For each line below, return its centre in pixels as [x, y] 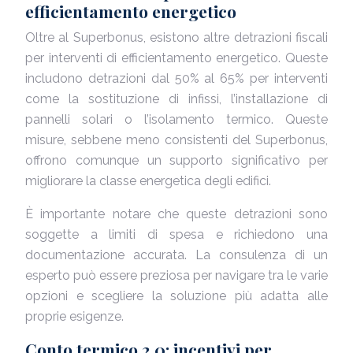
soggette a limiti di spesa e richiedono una [176, 234]
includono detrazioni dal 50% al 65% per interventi [176, 78]
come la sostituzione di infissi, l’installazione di [176, 99]
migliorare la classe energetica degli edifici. [148, 181]
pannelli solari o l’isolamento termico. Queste [176, 119]
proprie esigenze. [74, 316]
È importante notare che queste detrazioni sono [176, 214]
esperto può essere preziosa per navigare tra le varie [176, 275]
